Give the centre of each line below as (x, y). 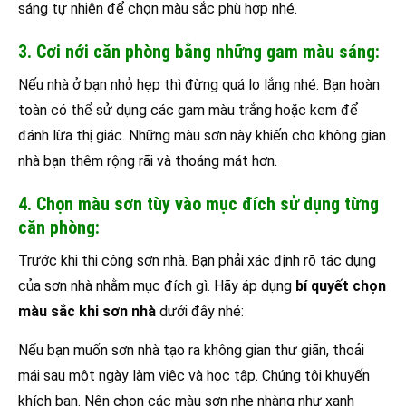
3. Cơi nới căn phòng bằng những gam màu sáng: (199, 52)
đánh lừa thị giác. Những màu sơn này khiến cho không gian (202, 136)
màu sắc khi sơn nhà (87, 312)
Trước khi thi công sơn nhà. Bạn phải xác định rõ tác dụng (197, 261)
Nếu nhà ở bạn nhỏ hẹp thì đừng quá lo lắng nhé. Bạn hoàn (199, 85)
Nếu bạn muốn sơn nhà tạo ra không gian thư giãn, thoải (191, 351)
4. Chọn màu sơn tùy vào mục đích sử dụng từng (198, 204)
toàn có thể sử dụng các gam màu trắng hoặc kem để (188, 111)
